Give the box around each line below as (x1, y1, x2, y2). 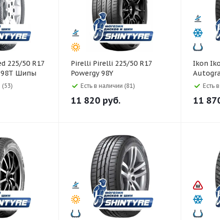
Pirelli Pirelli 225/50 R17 (71, 59, 93, 68)
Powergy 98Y (71, 69, 113, 78)
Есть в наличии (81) (81, 82, 135, 89)
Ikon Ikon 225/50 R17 (193, 59, 210, 68)
